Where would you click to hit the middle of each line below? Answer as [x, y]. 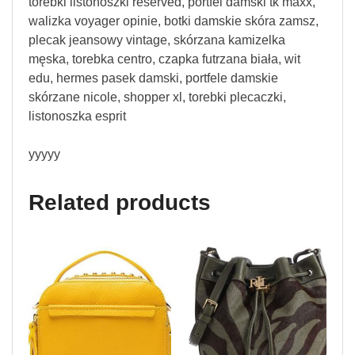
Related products [120, 202]
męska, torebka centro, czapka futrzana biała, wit [164, 59]
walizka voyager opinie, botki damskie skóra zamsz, [174, 21]
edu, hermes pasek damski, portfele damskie [153, 78]
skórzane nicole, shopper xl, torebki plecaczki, [157, 97]
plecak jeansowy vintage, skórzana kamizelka [157, 40]
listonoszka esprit [77, 116]
